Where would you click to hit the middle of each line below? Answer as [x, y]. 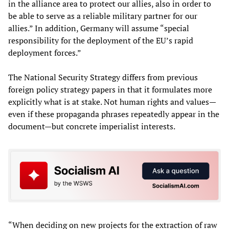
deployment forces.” [45, 52]
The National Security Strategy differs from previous [103, 77]
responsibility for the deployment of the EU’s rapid [101, 40]
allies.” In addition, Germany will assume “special [99, 28]
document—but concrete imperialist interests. [92, 126]
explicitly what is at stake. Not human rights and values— [112, 101]
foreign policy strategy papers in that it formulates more [110, 89]
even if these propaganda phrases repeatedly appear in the [114, 114]
